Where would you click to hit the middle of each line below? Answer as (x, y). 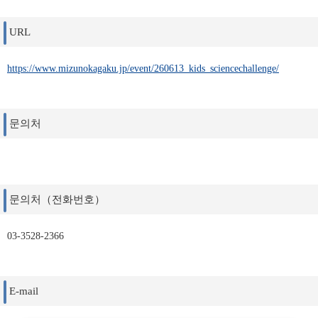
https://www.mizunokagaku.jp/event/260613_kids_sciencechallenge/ (143, 68)
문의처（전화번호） (57, 199)
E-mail (24, 291)
